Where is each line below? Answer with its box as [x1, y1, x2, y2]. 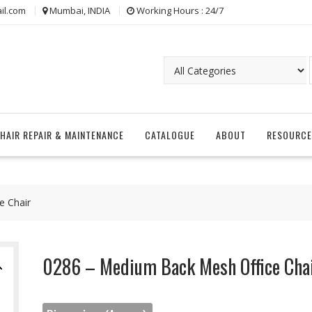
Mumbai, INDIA [49, 4, 110, 17]
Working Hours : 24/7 [136, 4, 224, 17]
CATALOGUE [145, 127, 195, 142]
